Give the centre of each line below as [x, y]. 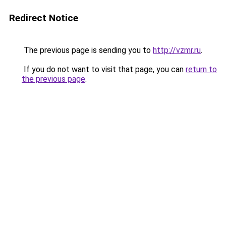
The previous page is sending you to [87, 50]
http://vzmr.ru [177, 50]
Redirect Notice [44, 18]
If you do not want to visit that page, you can [104, 69]
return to [201, 69]
